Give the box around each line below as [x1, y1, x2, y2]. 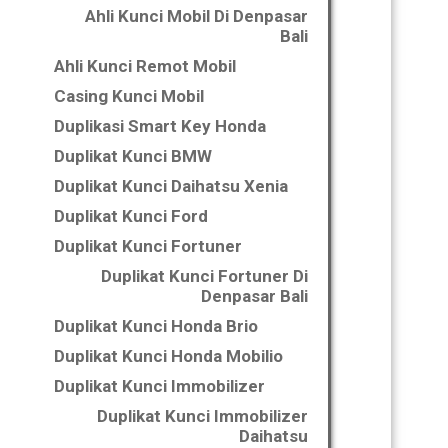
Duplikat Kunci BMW [54, 146, 212, 166]
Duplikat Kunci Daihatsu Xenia [54, 176, 288, 196]
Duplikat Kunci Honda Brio [54, 316, 258, 336]
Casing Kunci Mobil [54, 86, 204, 106]
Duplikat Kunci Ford [54, 206, 208, 226]
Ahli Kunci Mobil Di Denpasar [85, 6, 308, 26]
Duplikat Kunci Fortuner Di [101, 266, 308, 286]
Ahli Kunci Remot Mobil [54, 56, 236, 76]
